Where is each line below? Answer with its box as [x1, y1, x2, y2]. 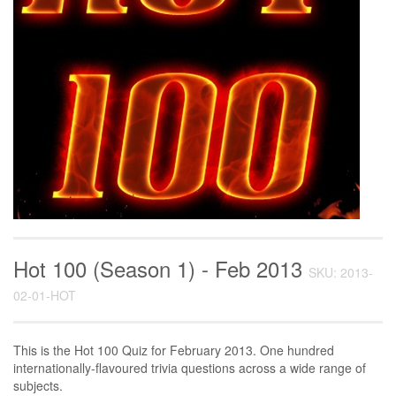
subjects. [13, 377, 63, 394]
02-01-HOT [13, 286, 76, 304]
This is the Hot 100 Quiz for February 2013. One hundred [13, 341, 334, 359]
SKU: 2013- [308, 263, 373, 281]
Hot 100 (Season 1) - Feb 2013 [13, 253, 308, 284]
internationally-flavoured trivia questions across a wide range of [13, 359, 366, 377]
